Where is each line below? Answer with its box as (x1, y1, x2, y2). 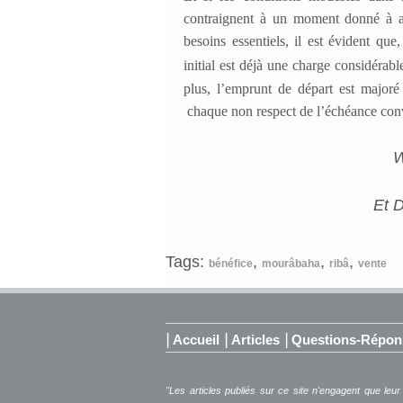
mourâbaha (262, 256, 320, 270)
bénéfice (209, 256, 253, 270)
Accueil (173, 331, 219, 347)
